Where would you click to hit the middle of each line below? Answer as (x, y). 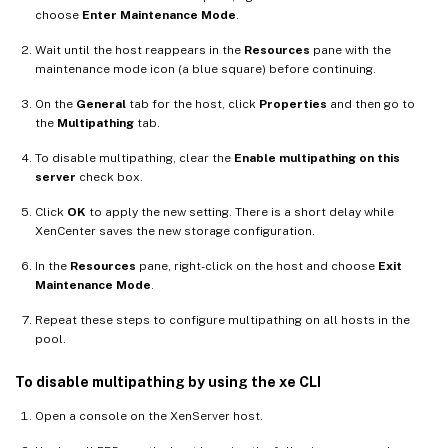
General (101, 104)
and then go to (371, 104)
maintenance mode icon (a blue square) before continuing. (205, 69)
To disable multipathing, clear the (134, 158)
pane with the (350, 50)
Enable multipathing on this (317, 158)
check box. (109, 177)
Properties (293, 104)
